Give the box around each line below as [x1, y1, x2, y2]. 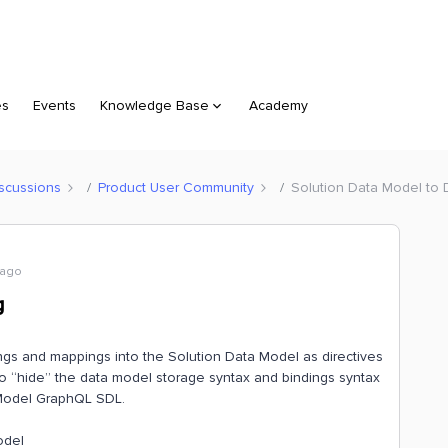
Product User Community [98, 178, 254, 196]
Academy [249, 97, 308, 114]
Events [33, 97, 76, 114]
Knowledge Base [100, 97, 209, 114]
